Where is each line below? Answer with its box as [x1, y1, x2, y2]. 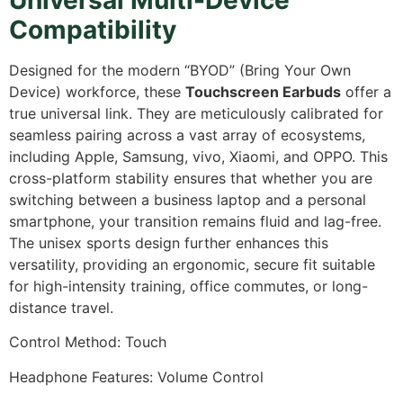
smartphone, [9, 211, 94, 230]
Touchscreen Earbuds [185, 82, 341, 101]
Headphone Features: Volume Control [9, 367, 264, 386]
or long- [309, 276, 368, 295]
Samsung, [118, 147, 188, 166]
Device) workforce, [9, 82, 139, 101]
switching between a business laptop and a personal [9, 190, 366, 209]
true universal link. [9, 103, 132, 122]
